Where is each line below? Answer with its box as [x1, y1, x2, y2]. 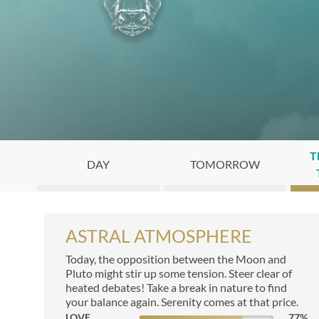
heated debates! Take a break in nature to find [66, 281, 287, 294]
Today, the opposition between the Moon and [66, 252, 286, 266]
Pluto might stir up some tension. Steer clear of [66, 266, 292, 280]
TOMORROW [190, 157, 260, 171]
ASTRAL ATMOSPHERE [66, 225, 252, 246]
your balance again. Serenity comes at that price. [66, 295, 298, 308]
